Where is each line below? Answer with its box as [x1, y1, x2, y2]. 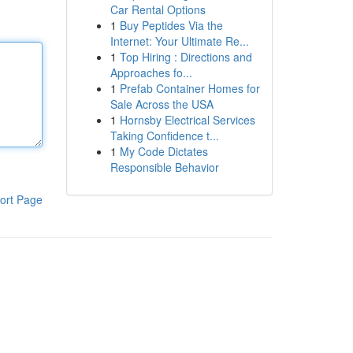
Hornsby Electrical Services [119, 112, 255, 128]
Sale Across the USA [110, 96, 214, 112]
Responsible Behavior [110, 159, 219, 175]
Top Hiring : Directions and [119, 49, 252, 65]
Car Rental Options [110, 2, 206, 17]
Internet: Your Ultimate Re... [110, 33, 249, 49]
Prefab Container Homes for [119, 80, 260, 96]
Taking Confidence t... [110, 128, 219, 143]
